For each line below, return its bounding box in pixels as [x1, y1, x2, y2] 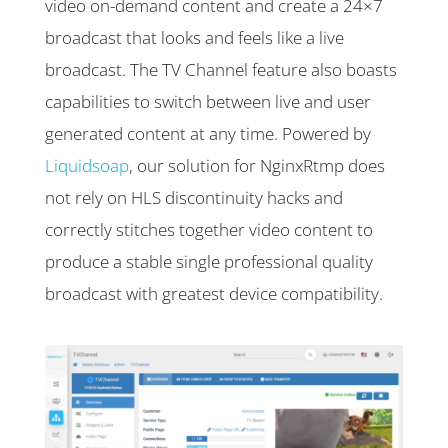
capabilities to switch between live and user [45, 90, 371, 114]
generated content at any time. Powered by [45, 122, 371, 146]
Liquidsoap [45, 154, 129, 178]
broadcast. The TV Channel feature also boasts [45, 58, 397, 82]
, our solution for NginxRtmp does [129, 154, 385, 178]
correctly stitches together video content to [45, 218, 373, 242]
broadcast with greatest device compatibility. [45, 282, 387, 306]
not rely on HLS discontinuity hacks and [45, 186, 343, 210]
